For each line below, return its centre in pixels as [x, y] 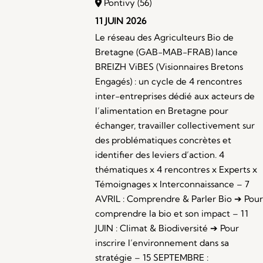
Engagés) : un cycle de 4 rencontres [168, 82]
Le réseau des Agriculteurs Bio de [164, 38]
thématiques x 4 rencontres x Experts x [176, 170]
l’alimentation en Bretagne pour [162, 111]
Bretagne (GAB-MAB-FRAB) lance [166, 52]
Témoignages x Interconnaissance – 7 [172, 184]
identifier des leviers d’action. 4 [160, 155]
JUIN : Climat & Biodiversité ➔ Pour [167, 228]
